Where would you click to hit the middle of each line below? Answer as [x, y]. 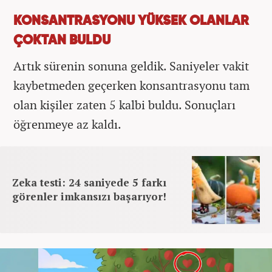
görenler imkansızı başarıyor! [89, 196]
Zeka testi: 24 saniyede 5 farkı [89, 182]
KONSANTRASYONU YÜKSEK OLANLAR [131, 21]
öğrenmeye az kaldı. [67, 124]
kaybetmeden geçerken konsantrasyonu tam [131, 85]
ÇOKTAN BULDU [62, 40]
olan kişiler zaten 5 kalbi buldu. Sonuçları [124, 104]
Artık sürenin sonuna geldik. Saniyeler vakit [131, 66]
